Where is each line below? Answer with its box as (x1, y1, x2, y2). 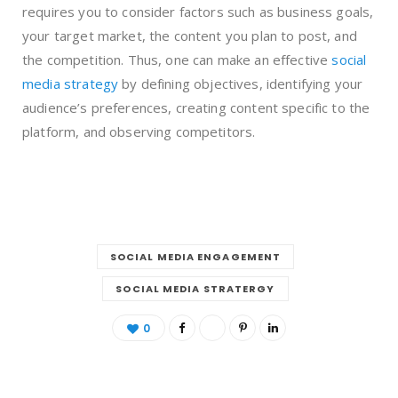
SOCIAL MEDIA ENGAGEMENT (109, 249, 282, 264)
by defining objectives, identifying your (118, 74, 363, 92)
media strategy (22, 74, 119, 92)
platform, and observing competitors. (22, 122, 256, 140)
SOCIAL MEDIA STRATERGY (115, 281, 275, 296)
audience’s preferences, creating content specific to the (22, 98, 370, 116)
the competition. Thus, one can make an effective (22, 50, 332, 68)
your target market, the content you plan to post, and (22, 26, 357, 44)
